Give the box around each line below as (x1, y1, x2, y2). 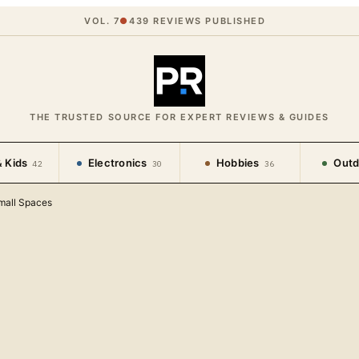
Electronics (87, 156, 147, 169)
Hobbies (216, 156, 260, 169)
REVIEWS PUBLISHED (149, 15, 266, 26)
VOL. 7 (84, 15, 120, 26)
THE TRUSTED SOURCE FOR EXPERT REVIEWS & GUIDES (30, 111, 329, 123)
